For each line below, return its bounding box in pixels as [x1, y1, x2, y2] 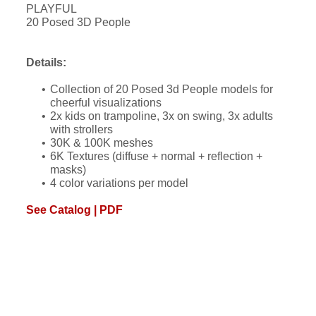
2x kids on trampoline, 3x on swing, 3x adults [50, 110, 274, 123]
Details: [26, 56, 67, 69]
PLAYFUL [26, 3, 78, 16]
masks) [50, 164, 87, 176]
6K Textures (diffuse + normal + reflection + [50, 150, 263, 163]
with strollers [50, 123, 114, 136]
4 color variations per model [50, 177, 189, 190]
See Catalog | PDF [26, 204, 123, 217]
